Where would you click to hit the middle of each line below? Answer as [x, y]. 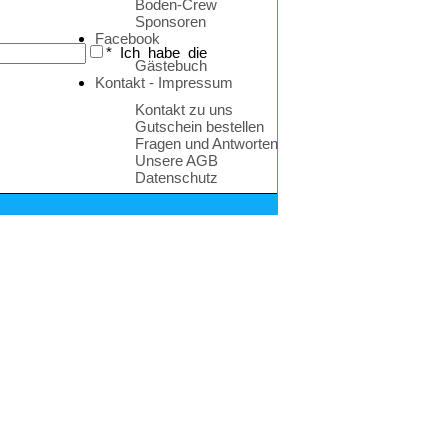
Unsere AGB [176, 160]
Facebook [127, 38]
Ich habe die [164, 52]
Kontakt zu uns [184, 109]
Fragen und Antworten [206, 143]
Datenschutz [176, 177]
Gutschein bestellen [199, 126]
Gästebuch [171, 65]
